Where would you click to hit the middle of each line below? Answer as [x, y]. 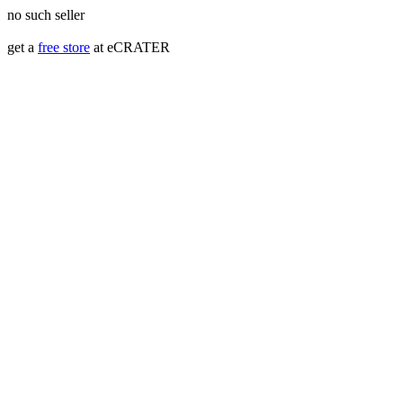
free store [64, 47]
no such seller [46, 15]
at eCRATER [130, 47]
